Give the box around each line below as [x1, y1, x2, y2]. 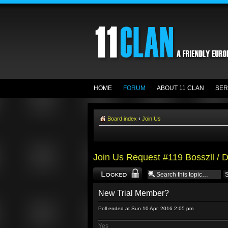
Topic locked [93, 169, 124, 175]
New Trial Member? [98, 189, 169, 197]
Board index [107, 116, 137, 122]
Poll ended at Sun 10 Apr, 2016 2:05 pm [98, 206, 193, 211]
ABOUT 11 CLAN [157, 84, 204, 92]
